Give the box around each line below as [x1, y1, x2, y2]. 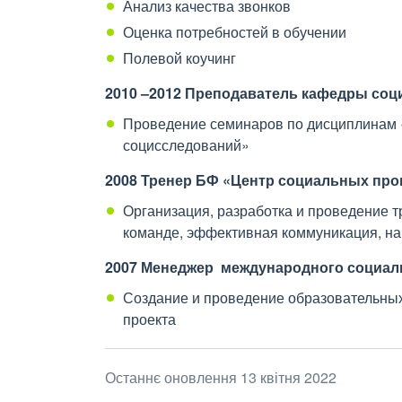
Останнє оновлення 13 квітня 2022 [105, 367, 336, 388]
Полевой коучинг [123, 48, 236, 68]
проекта [123, 309, 176, 329]
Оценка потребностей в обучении [123, 22, 346, 42]
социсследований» [123, 135, 249, 155]
